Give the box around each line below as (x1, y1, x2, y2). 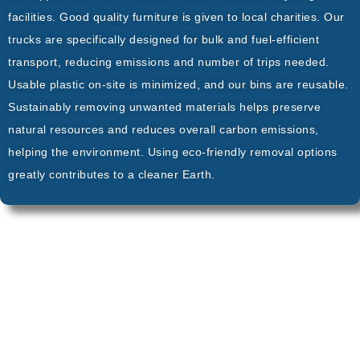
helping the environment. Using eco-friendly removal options (8, 145, 337, 158)
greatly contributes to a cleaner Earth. (8, 167, 219, 181)
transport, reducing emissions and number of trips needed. (8, 55, 329, 68)
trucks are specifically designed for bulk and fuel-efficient (8, 32, 319, 46)
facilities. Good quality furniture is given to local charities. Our (8, 10, 345, 23)
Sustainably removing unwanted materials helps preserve (8, 100, 321, 113)
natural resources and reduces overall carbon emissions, (8, 122, 319, 136)
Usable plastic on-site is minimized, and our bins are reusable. (8, 77, 349, 91)
